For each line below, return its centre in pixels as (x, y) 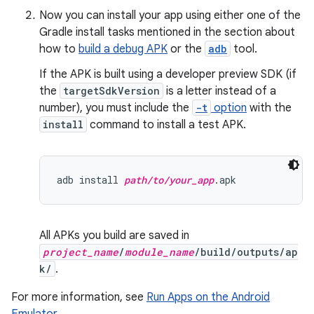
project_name (81, 252)
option (229, 108)
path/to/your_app (169, 180)
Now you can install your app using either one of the (170, 15)
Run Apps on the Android (208, 297)
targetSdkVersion (111, 91)
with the (269, 108)
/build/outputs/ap (246, 252)
